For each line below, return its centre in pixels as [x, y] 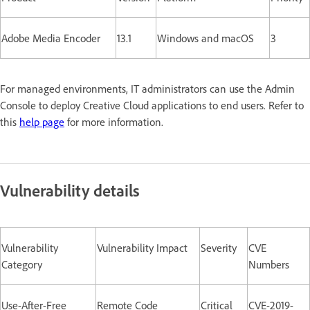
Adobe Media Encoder [51, 38]
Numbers [269, 264]
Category [22, 264]
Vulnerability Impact [142, 247]
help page [42, 121]
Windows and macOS [206, 38]
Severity [219, 247]
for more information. [114, 121]
